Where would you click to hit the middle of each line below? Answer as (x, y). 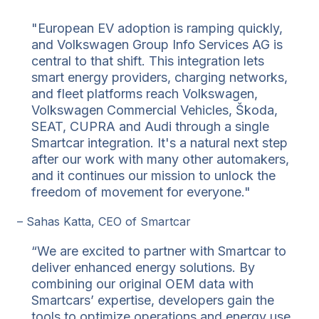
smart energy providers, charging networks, (159, 77)
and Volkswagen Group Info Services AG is (157, 44)
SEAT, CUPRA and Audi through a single (150, 126)
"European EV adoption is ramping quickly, (157, 28)
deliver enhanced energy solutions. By (143, 267)
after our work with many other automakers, (160, 159)
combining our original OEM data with (142, 283)
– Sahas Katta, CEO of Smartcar (104, 221)
